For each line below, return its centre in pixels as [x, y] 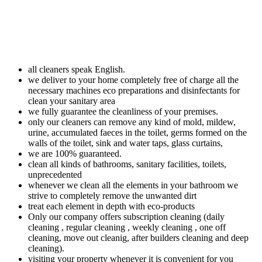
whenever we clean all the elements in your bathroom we [133, 185]
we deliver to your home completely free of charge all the [133, 80]
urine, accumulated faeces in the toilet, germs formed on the [137, 133]
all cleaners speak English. [77, 70]
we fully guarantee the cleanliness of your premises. [123, 112]
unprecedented [55, 175]
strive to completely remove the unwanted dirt [112, 196]
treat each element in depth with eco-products [111, 206]
